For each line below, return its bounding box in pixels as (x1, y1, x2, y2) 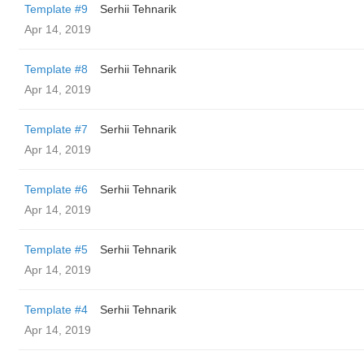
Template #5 (24, 243, 88, 256)
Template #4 (24, 303, 88, 316)
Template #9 (24, 2, 88, 15)
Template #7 (24, 123, 88, 136)
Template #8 (24, 63, 88, 76)
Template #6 (24, 183, 88, 196)
